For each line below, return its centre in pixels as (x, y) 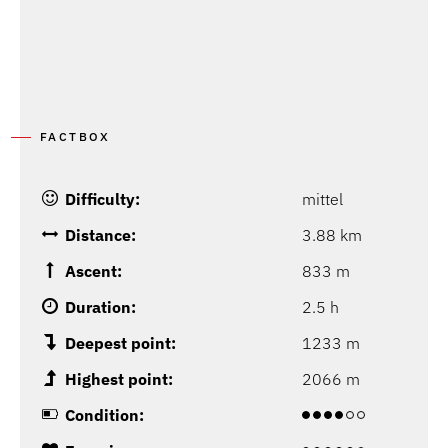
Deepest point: (120, 343)
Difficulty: (102, 199)
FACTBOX (75, 137)
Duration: (100, 307)
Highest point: (119, 379)
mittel (322, 199)
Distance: (100, 235)
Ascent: (93, 271)
